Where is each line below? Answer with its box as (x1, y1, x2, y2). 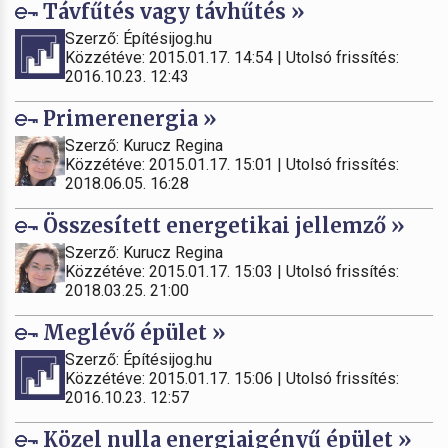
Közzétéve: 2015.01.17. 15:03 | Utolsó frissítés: (65, 261, 399, 281)
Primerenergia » (38, 105, 217, 131)
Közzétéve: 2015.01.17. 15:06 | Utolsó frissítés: (65, 368, 399, 388)
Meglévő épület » (38, 319, 226, 345)
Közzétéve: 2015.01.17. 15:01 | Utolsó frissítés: (65, 154, 399, 174)
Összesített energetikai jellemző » (38, 212, 405, 238)
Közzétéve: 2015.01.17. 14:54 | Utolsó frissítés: (65, 47, 399, 67)
